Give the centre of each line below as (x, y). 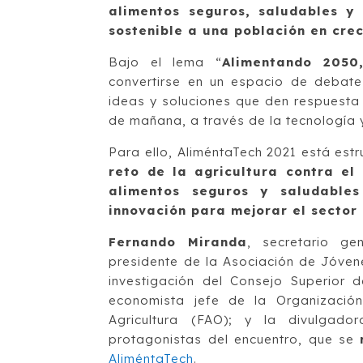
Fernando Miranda (178, 241)
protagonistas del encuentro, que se (235, 339)
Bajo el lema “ (165, 62)
